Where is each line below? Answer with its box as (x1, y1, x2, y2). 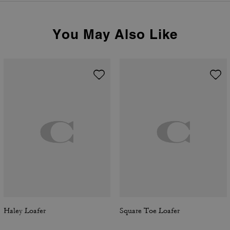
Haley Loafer (3, 206, 46, 216)
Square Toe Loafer (120, 206, 180, 216)
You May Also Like (52, 26, 178, 42)
